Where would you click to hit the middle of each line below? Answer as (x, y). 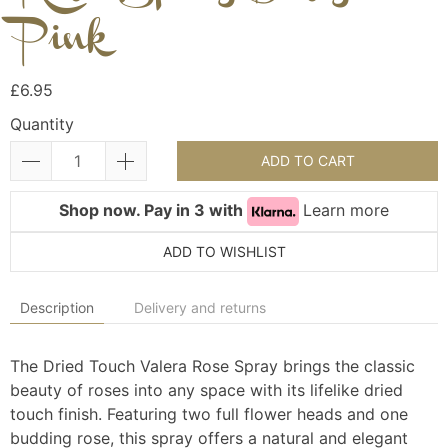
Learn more (346, 209)
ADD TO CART (307, 161)
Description (57, 308)
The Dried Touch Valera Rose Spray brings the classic (212, 366)
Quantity (42, 124)
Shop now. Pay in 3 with (153, 209)
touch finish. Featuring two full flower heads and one (209, 414)
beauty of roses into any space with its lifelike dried (206, 390)
